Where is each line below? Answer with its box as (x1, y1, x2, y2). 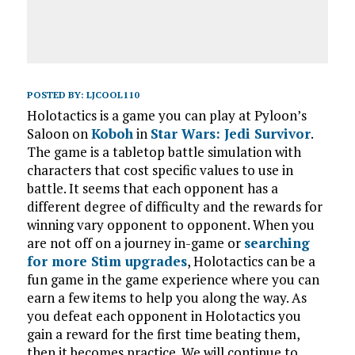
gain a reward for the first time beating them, (26, 324, 300, 343)
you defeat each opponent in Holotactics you (26, 306, 301, 325)
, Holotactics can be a (186, 251, 315, 270)
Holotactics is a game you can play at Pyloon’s (26, 105, 307, 124)
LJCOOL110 (86, 88, 139, 101)
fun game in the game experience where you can (26, 269, 319, 288)
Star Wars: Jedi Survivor (150, 124, 311, 143)
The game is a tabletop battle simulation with (26, 142, 301, 161)
